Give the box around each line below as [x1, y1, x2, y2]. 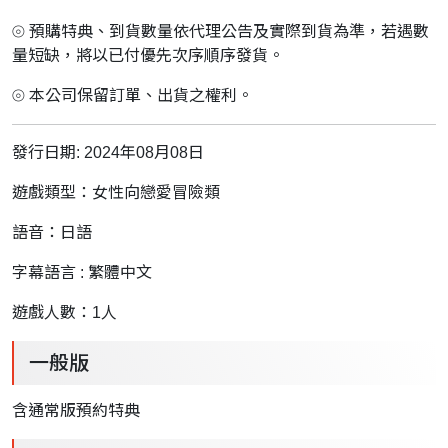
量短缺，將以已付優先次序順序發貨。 [12, 47, 284, 65]
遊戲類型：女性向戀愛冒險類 [12, 184, 220, 202]
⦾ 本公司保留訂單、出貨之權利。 [12, 87, 253, 105]
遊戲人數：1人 [12, 304, 117, 322]
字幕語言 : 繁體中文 [12, 264, 152, 282]
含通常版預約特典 [12, 402, 140, 420]
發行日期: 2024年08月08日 [12, 144, 204, 162]
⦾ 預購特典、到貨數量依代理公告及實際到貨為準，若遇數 [12, 23, 429, 41]
